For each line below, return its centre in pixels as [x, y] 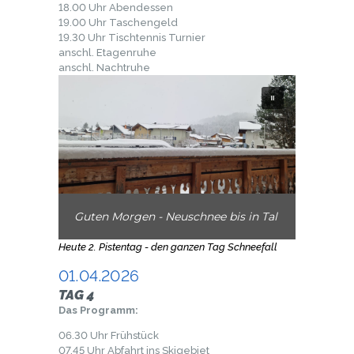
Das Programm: [98, 311]
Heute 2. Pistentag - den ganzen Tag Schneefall [169, 247]
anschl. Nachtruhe [104, 68]
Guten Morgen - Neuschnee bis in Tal [176, 217]
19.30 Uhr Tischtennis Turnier [132, 38]
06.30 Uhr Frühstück [109, 336]
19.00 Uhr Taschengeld [118, 23]
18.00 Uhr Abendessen [116, 8]
